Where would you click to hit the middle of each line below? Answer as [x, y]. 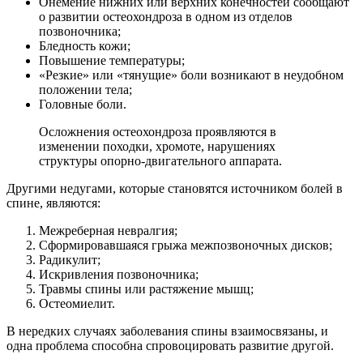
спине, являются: [53, 203]
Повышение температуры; [112, 60]
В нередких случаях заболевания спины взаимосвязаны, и [167, 331]
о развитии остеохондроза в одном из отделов [166, 16]
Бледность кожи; [85, 45]
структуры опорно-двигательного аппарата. [160, 160]
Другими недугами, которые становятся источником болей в [175, 188]
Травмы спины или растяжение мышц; [146, 288]
